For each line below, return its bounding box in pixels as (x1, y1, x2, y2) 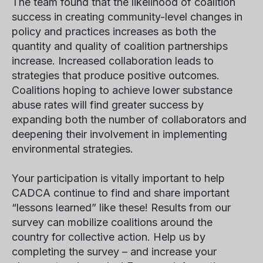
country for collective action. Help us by (12, 231, 205, 243)
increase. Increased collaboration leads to (12, 55, 214, 67)
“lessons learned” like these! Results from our (12, 201, 231, 214)
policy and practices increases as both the (12, 25, 216, 38)
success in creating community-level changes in (12, 11, 242, 23)
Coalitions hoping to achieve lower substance (12, 84, 232, 96)
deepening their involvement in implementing (12, 128, 227, 140)
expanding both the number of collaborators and (12, 113, 247, 126)
